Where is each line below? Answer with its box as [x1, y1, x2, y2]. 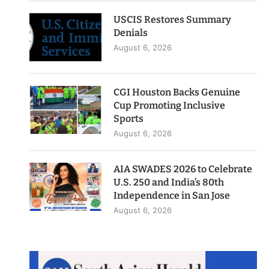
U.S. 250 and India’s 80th [113, 177, 225, 189]
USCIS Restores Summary [113, 14, 232, 26]
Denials [113, 27, 148, 39]
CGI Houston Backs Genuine [113, 86, 241, 98]
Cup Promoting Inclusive [113, 100, 226, 112]
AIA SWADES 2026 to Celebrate [113, 163, 253, 175]
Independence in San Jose [113, 190, 231, 202]
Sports [113, 113, 144, 125]
